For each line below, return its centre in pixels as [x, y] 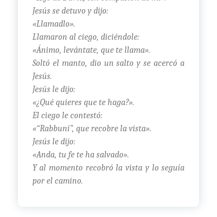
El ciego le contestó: [67, 115]
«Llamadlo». [54, 24]
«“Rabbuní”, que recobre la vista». [92, 128]
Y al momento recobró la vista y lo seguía [108, 168]
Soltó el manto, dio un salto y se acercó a [108, 63]
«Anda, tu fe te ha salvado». [80, 155]
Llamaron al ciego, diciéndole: [85, 37]
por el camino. [57, 181]
